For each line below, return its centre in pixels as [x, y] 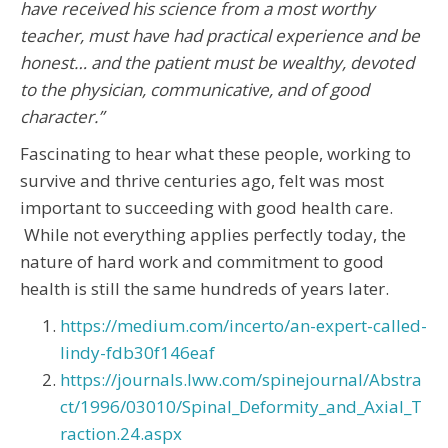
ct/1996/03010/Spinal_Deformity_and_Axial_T [241, 406]
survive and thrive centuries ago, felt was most [202, 180]
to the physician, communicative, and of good [194, 89]
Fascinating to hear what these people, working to [215, 153]
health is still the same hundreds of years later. [206, 288]
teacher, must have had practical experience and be [220, 35]
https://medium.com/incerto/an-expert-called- [243, 325]
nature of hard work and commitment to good [202, 261]
